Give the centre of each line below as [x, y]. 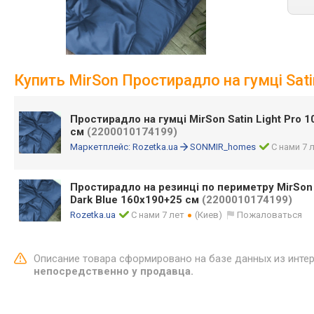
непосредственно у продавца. [114, 272]
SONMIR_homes [223, 147]
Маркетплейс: [101, 147]
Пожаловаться [270, 215]
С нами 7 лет [158, 215]
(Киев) [209, 215]
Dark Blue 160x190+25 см [136, 200]
